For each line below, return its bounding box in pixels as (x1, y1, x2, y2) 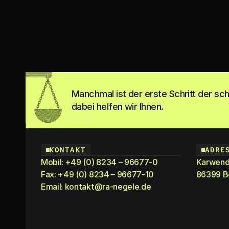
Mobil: (41, 157, 65, 167)
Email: (41, 181, 65, 192)
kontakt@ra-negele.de (64, 181, 151, 192)
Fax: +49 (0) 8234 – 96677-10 (41, 169, 154, 179)
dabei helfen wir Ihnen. (72, 101, 164, 112)
